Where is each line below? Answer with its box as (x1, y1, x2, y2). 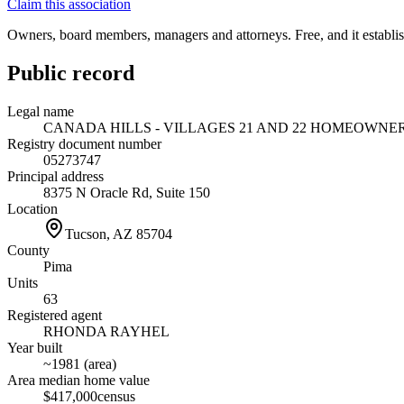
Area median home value (7, 372, 150, 388)
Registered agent (7, 307, 102, 323)
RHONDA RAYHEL (43, 323, 170, 339)
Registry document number (7, 135, 161, 151)
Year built (7, 339, 62, 355)
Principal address (7, 168, 104, 184)
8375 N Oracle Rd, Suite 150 (43, 184, 210, 200)
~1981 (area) (43, 355, 116, 372)
